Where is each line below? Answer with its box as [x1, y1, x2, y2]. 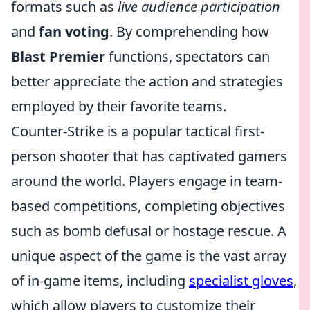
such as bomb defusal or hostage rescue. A [11, 221, 286, 240]
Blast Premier [11, 47, 105, 66]
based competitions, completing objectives [11, 197, 285, 215]
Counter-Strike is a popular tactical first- [11, 122, 264, 140]
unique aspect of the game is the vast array [11, 246, 286, 265]
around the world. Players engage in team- [11, 172, 282, 190]
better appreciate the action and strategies [11, 72, 283, 91]
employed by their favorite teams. [11, 97, 226, 116]
